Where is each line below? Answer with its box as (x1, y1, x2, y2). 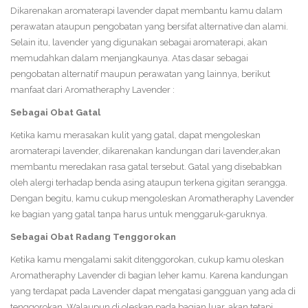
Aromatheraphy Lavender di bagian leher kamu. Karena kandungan (10, 269, 288, 280)
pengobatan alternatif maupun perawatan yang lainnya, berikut (10, 68, 270, 79)
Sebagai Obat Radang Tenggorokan (10, 231, 176, 242)
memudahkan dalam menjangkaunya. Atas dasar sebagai (10, 52, 248, 63)
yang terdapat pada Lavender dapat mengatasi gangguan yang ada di (10, 285, 296, 296)
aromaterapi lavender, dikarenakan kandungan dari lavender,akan (10, 145, 280, 156)
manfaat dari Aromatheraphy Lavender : (10, 84, 175, 95)
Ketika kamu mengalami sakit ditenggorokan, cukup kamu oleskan (10, 254, 284, 265)
